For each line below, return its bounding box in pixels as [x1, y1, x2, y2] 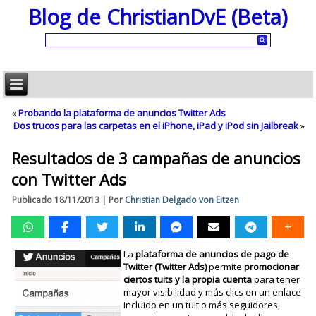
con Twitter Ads [11, 169, 127, 190]
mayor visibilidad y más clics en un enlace [123, 286, 301, 298]
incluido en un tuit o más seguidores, [123, 298, 280, 311]
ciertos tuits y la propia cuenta [123, 273, 252, 286]
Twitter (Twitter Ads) [123, 260, 207, 273]
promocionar [243, 260, 299, 273]
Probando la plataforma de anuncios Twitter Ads [18, 107, 226, 119]
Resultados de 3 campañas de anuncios [11, 147, 301, 169]
